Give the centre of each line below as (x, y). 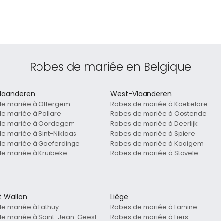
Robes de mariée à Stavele (154, 153)
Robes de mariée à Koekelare (159, 104)
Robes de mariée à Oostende (159, 114)
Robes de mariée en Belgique (110, 67)
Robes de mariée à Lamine (154, 207)
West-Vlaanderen (141, 94)
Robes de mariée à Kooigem (157, 144)
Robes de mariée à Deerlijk (154, 124)
